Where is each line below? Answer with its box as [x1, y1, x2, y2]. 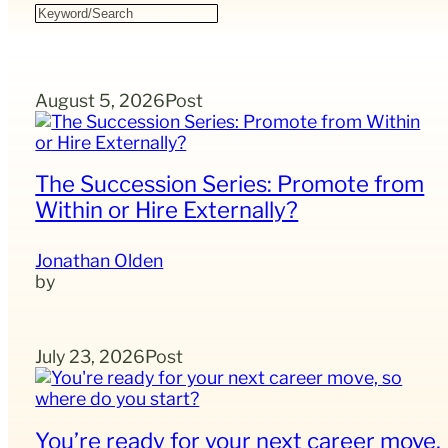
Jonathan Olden [35, 250, 164, 272]
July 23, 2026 [35, 346, 146, 368]
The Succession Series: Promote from [35, 170, 425, 198]
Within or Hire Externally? [35, 196, 299, 224]
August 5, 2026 [35, 89, 166, 111]
